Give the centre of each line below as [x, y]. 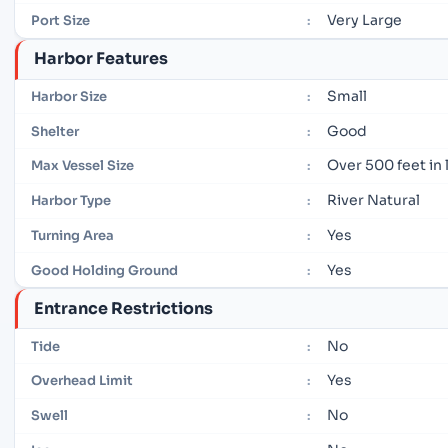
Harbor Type [71, 201]
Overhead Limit [82, 381]
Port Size [60, 21]
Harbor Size [69, 96]
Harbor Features [101, 58]
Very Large [364, 20]
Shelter [55, 131]
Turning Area [72, 236]
